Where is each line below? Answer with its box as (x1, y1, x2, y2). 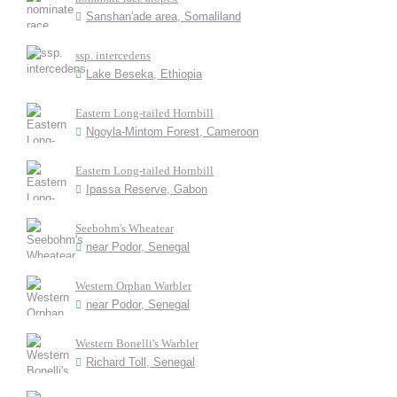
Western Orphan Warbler (75, 279, 191, 292)
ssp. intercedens (75, 49, 151, 62)
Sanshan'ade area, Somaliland (86, 10, 241, 23)
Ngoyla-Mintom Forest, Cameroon (86, 125, 259, 138)
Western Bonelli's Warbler (75, 337, 198, 350)
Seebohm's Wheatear (75, 222, 174, 235)
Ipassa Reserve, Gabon (86, 183, 207, 196)
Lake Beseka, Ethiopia (86, 67, 202, 81)
